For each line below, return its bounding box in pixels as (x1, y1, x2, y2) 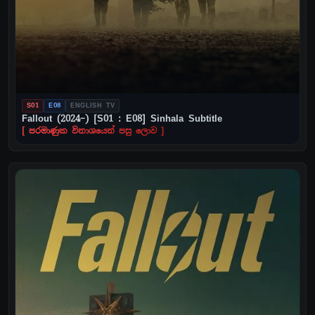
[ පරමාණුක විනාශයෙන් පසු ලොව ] (22, 126, 164, 137)
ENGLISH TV (70, 101, 115, 110)
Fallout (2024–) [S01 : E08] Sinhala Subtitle (22, 112, 222, 125)
